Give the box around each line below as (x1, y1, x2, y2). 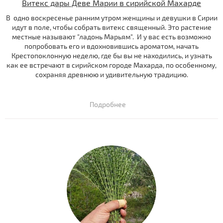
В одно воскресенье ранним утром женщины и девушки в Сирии (5, 13, 218, 22)
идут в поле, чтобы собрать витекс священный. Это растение (11, 23, 212, 32)
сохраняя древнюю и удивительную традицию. (35, 70, 188, 79)
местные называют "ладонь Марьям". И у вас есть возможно (12, 32, 211, 41)
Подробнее (89, 100, 126, 109)
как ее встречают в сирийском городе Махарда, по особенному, (6, 61, 217, 70)
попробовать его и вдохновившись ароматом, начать (24, 42, 199, 51)
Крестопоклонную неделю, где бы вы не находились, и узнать (11, 51, 212, 60)
